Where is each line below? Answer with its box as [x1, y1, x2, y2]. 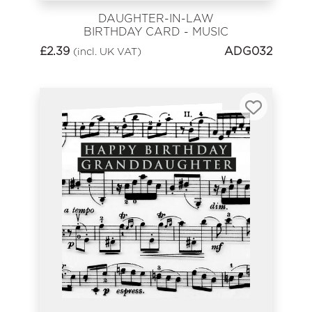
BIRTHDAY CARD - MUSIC [84, 24, 228, 38]
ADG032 [224, 45, 272, 58]
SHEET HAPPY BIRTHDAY [84, 38, 228, 52]
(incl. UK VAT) [73, 45, 141, 58]
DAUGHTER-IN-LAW [98, 11, 214, 25]
